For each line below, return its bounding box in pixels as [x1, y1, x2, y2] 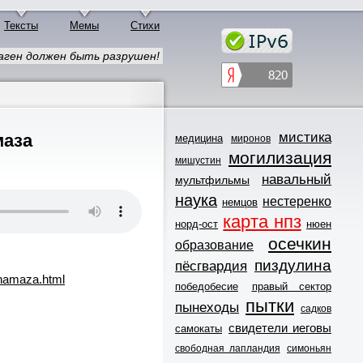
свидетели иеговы [228, 320, 331, 335]
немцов [222, 195, 258, 208]
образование [175, 237, 254, 252]
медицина [175, 131, 223, 144]
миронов [231, 132, 271, 144]
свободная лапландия [175, 342, 280, 354]
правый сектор [251, 280, 331, 293]
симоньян [287, 342, 331, 354]
